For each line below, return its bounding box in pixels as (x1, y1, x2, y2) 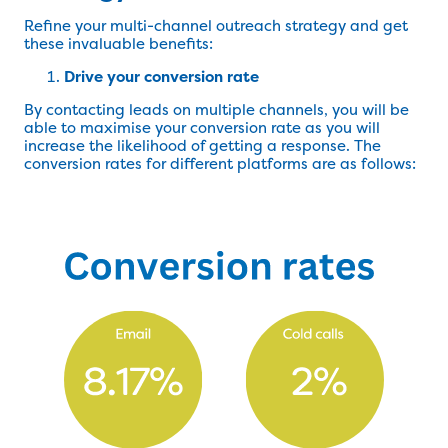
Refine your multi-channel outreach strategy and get (24, 15, 408, 37)
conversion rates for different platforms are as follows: (24, 153, 416, 175)
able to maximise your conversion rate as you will (24, 117, 380, 139)
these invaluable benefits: (24, 33, 213, 55)
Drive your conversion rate (64, 66, 259, 88)
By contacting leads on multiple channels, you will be (24, 99, 409, 121)
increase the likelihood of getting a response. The (24, 135, 381, 157)
